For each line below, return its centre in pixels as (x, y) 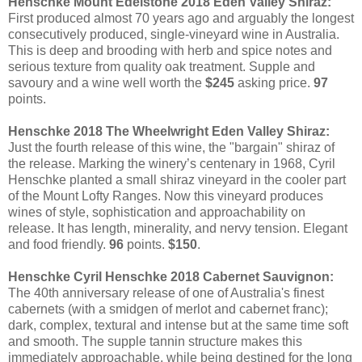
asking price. (274, 82)
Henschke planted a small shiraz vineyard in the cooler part (177, 179)
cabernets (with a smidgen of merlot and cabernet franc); (168, 309)
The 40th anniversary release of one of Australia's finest (166, 293)
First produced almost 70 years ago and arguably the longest (181, 18)
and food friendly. (59, 244)
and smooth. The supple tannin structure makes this (155, 341)
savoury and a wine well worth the (107, 82)
